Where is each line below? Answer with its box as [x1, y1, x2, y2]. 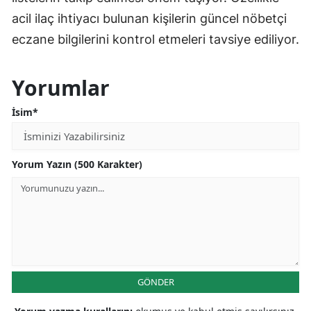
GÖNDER [137, 276, 174, 289]
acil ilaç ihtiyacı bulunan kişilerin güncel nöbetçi [12, 11, 287, 26]
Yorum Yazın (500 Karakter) [12, 158, 142, 171]
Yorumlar [12, 74, 110, 103]
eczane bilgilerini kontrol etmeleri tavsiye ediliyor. [12, 32, 299, 47]
